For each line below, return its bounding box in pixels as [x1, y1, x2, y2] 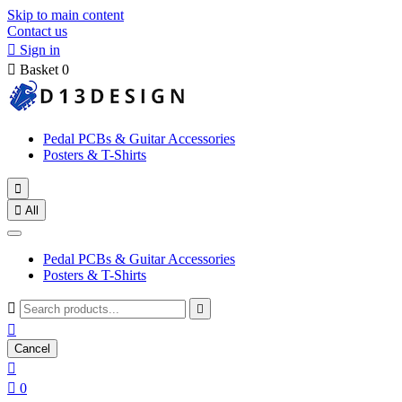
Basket [20, 62, 58, 77]
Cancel [14, 342, 50, 355]
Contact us [7, 23, 67, 39]
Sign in [20, 42, 60, 57]
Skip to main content [7, 7, 124, 22]
